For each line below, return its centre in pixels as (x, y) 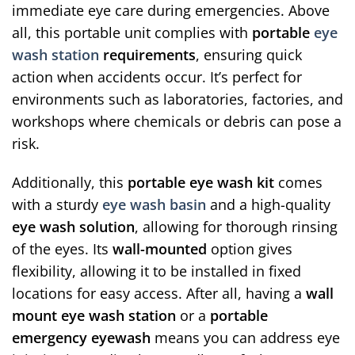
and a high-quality (268, 204)
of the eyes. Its (62, 248)
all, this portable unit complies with (132, 33)
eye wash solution (73, 226)
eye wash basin (154, 204)
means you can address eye (245, 337)
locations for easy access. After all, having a (159, 293)
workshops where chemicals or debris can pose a (177, 122)
